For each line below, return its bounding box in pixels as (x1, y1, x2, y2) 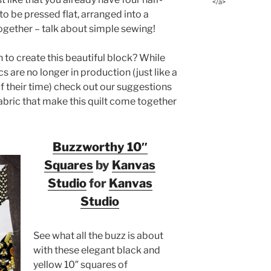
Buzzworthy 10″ (52, 139, 148, 154)
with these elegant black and (33, 244, 161, 256)
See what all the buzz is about (33, 229, 164, 241)
